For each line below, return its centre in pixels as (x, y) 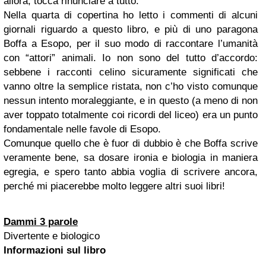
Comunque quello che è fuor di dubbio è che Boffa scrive (131, 143)
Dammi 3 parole (41, 222)
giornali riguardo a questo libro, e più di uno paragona (131, 29)
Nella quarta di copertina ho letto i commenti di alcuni (131, 15)
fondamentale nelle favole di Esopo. (82, 129)
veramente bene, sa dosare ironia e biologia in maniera (131, 158)
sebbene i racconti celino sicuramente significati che (131, 72)
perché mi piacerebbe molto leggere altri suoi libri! (114, 186)
